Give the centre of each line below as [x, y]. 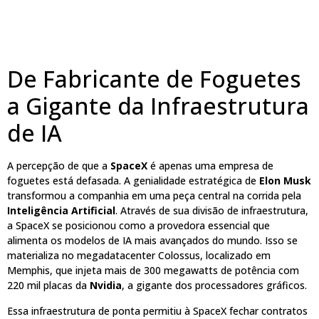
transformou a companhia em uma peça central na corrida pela [154, 196]
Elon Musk [285, 181]
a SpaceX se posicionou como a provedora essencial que [138, 226]
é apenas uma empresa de [210, 166]
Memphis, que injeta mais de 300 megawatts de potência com [153, 271]
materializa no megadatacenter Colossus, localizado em [139, 256]
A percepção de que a [59, 166]
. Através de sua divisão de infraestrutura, [212, 211]
